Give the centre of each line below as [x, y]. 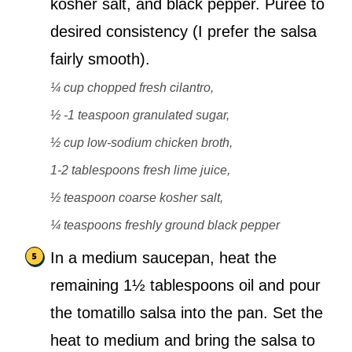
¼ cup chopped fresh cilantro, [132, 88]
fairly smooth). [100, 59]
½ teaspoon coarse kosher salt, [137, 198]
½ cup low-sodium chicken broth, [141, 143]
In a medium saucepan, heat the [163, 258]
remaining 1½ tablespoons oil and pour [185, 286]
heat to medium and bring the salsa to [183, 341]
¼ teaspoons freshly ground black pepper [165, 225]
